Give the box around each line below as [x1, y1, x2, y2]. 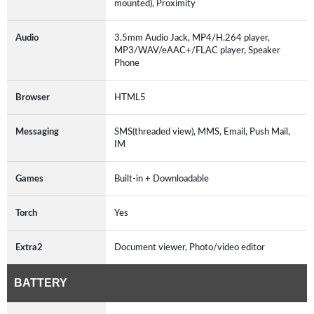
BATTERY [14, 276, 67, 289]
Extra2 [15, 242, 43, 252]
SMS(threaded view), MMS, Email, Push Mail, [114, 126, 290, 137]
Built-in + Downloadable [114, 173, 213, 184]
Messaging [15, 126, 59, 137]
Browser [15, 92, 50, 102]
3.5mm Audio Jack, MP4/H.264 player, [114, 32, 270, 43]
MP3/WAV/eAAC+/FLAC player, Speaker [114, 45, 280, 55]
